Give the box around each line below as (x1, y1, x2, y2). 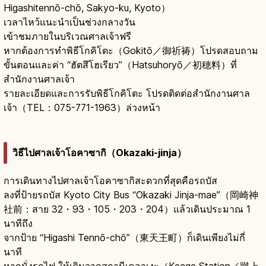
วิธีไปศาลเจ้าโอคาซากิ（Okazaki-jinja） (12, 147, 186, 159)
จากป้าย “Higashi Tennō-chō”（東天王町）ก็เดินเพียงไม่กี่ (4, 232, 245, 244)
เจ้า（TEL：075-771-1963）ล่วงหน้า (4, 101, 160, 113)
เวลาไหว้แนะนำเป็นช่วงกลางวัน (4, 15, 135, 28)
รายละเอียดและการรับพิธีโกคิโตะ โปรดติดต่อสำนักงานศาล (4, 87, 250, 99)
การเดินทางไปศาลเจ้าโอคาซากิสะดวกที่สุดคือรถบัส (4, 175, 217, 187)
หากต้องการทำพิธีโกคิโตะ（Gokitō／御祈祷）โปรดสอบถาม (4, 44, 258, 56)
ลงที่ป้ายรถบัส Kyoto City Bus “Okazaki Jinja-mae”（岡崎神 (4, 189, 258, 201)
